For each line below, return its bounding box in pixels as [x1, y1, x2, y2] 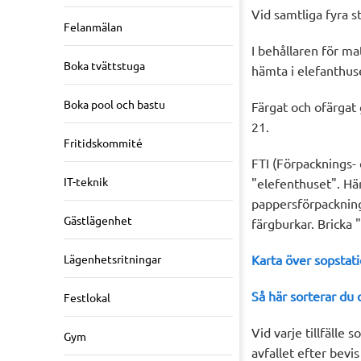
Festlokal [64, 290, 110, 305]
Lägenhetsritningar [64, 251, 161, 267]
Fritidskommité [64, 135, 143, 151]
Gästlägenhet [64, 213, 132, 228]
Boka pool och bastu [64, 97, 165, 112]
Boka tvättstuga [64, 58, 145, 73]
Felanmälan [64, 19, 122, 35]
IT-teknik [64, 174, 108, 189]
